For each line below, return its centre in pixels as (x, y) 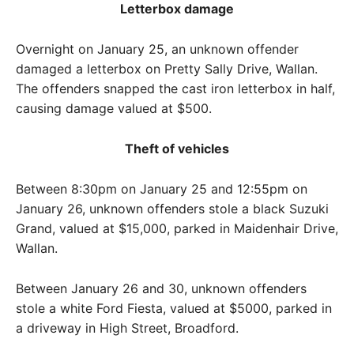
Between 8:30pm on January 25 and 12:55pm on (162, 188)
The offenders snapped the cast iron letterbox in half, (175, 88)
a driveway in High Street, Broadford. (127, 328)
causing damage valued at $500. (114, 108)
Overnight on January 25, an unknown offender (157, 49)
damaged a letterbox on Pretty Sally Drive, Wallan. (167, 68)
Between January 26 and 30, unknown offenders (161, 288)
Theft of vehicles (177, 148)
